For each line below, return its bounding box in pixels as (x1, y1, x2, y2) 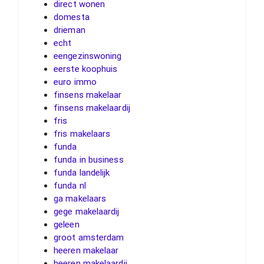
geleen (54, 219, 80, 230)
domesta (54, 11, 90, 22)
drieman (54, 24, 85, 35)
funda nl (54, 180, 86, 191)
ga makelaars (54, 193, 107, 204)
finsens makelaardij (54, 102, 130, 113)
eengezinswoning (54, 50, 122, 61)
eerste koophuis (54, 63, 118, 74)
